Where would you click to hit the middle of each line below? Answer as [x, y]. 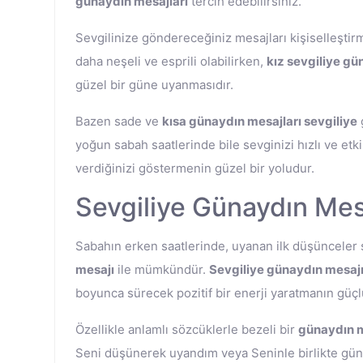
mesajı [95, 269]
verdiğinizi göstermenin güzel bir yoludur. [195, 168]
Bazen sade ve [119, 121]
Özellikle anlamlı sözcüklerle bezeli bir [187, 329]
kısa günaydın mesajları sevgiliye [260, 121]
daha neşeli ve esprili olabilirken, [171, 61]
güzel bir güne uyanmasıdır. [154, 85]
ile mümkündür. [162, 269]
